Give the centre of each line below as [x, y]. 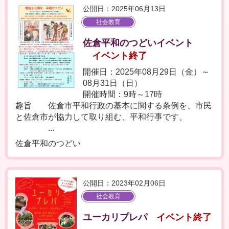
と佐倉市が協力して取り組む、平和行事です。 [101, 117]
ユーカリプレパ [115, 217]
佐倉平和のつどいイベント [138, 43]
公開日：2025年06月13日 [124, 9]
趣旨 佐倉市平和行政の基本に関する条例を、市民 [113, 106]
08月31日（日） [112, 83]
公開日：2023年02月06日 [124, 183]
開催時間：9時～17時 [122, 94]
